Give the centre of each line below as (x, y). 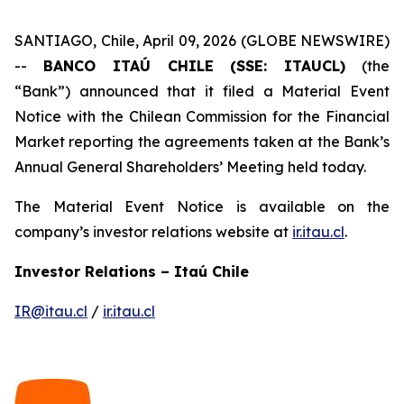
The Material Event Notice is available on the (202, 207)
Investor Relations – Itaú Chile (132, 271)
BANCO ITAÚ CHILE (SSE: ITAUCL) (194, 66)
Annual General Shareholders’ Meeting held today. (190, 167)
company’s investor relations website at (153, 232)
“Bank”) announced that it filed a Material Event (202, 91)
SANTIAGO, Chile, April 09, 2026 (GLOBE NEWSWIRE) (202, 41)
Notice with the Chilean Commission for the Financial (202, 116)
